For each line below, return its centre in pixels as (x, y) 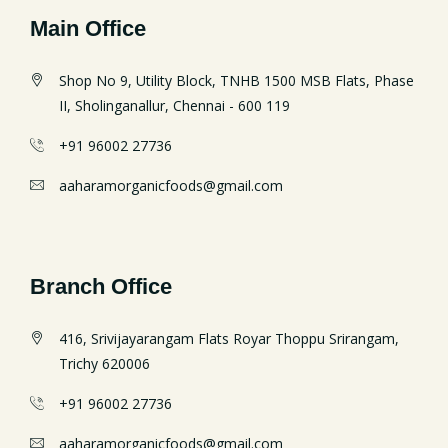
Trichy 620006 (104, 364)
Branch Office (101, 287)
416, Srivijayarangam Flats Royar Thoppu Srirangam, (229, 339)
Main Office (88, 29)
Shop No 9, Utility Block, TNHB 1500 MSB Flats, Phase (236, 81)
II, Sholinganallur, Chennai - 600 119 (174, 106)
